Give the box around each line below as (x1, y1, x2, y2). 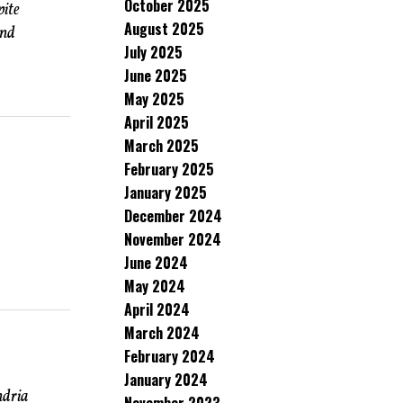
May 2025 (124, 88, 184, 110)
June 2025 (124, 65, 187, 86)
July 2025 (124, 41, 183, 63)
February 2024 (124, 345, 215, 367)
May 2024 (124, 275, 185, 297)
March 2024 (124, 322, 200, 344)
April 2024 (124, 299, 190, 320)
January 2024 (124, 369, 208, 390)
